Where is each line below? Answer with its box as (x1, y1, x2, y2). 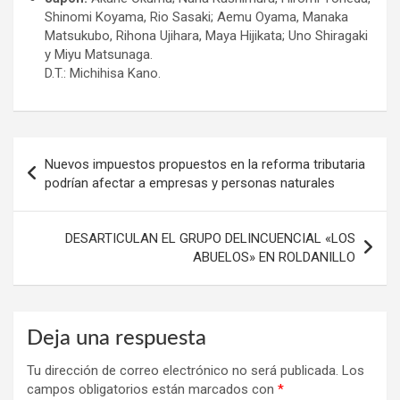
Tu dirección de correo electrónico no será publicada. (27, 362, 338, 379)
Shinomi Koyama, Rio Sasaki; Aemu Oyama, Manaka (45, 8, 348, 25)
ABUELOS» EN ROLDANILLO (193, 248, 355, 265)
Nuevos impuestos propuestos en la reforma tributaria (45, 155, 365, 172)
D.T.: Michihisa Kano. (45, 64, 161, 81)
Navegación (12, 138, 127, 162)
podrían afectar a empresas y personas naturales (45, 174, 335, 191)
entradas (12, 196, 96, 219)
